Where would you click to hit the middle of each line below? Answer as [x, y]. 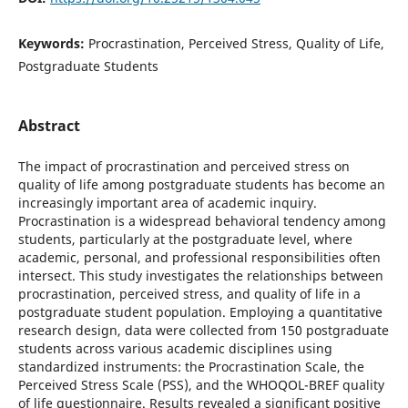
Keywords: [53, 43]
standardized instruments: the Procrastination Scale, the [191, 367]
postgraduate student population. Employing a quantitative [200, 312]
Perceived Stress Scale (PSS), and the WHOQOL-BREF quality [201, 385]
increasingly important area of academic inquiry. [167, 203]
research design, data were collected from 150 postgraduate [203, 330]
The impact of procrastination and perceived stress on [184, 166]
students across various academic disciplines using [175, 348]
